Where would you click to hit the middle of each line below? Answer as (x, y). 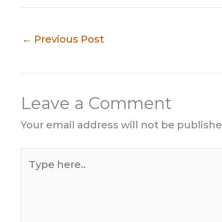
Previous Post (68, 39)
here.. (35, 173)
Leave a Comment (96, 103)
